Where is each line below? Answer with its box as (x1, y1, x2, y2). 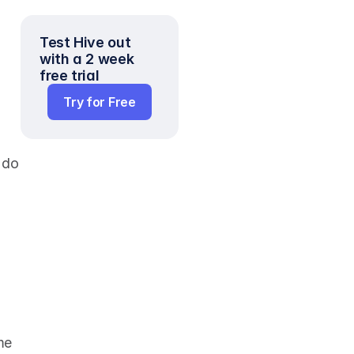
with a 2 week (40, 51, 134, 67)
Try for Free (63, 94, 136, 110)
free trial (40, 67, 100, 84)
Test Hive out (40, 34, 131, 51)
